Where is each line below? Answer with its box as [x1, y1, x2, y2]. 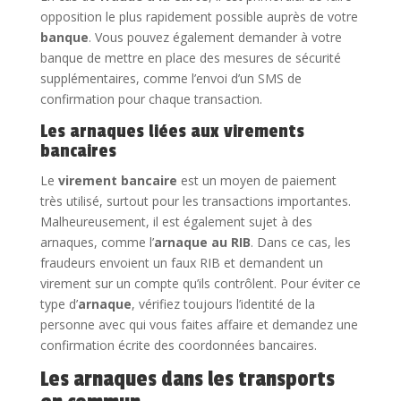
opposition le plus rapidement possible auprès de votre [39, 7, 358, 25]
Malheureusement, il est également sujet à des [39, 212, 312, 230]
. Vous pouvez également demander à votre [88, 28, 342, 46]
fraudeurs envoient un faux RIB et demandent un [39, 253, 323, 271]
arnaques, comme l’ [39, 233, 154, 251]
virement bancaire [57, 171, 177, 189]
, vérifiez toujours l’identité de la [131, 294, 315, 312]
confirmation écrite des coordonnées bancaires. [39, 336, 317, 354]
